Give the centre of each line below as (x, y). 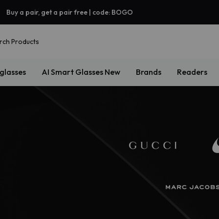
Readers (192, 72)
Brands (148, 72)
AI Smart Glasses (73, 72)
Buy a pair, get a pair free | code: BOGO (70, 12)
